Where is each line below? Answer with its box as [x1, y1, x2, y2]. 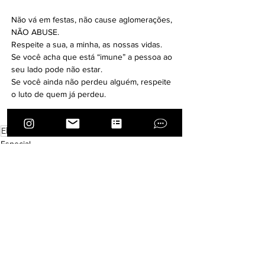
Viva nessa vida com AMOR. [11, 114, 114, 124]
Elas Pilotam [1, 125, 45, 136]
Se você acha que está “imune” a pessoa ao [11, 52, 174, 62]
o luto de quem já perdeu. [11, 89, 106, 99]
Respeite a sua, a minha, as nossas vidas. [11, 40, 162, 49]
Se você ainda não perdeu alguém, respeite [11, 77, 173, 86]
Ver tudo [158, 209, 190, 218]
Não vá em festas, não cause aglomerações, [11, 15, 174, 24]
